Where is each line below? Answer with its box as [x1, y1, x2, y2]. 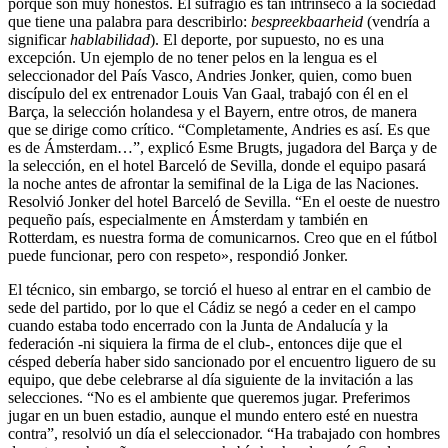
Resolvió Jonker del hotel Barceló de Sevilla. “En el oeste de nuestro [8, 192, 440, 210]
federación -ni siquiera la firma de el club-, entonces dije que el [8, 334, 402, 352]
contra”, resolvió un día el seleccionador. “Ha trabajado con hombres [8, 424, 440, 442]
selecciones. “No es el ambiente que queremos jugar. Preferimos [8, 388, 410, 406]
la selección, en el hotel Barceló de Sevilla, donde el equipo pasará [8, 156, 426, 174]
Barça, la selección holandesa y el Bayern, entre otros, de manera [8, 102, 417, 120]
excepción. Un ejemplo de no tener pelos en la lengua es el [8, 48, 377, 66]
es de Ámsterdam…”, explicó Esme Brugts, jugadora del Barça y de [8, 138, 437, 156]
